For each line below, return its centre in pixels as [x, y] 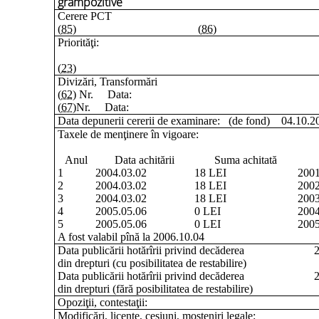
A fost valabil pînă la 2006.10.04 [131, 237]
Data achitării [145, 160]
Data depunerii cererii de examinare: [138, 121]
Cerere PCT [84, 16]
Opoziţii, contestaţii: [102, 302]
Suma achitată [246, 160]
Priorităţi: [78, 42]
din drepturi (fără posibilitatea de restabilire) [155, 289]
